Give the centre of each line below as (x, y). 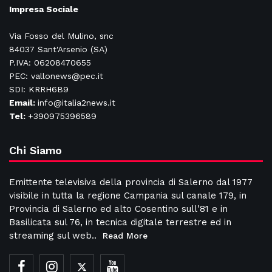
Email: (23, 103)
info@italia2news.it (76, 103)
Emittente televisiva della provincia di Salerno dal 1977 (131, 182)
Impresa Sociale (44, 9)
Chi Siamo (36, 151)
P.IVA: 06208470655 (50, 63)
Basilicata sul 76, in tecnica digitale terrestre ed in (120, 223)
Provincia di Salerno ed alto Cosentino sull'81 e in (118, 209)
